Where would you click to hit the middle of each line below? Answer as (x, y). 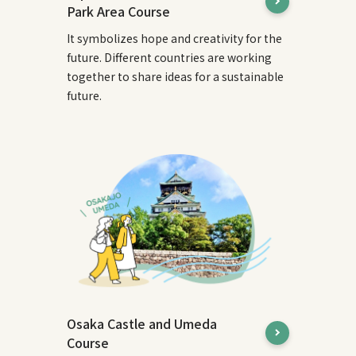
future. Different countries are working (169, 57)
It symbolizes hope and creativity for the (174, 38)
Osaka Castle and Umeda (141, 324)
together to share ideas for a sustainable (175, 76)
